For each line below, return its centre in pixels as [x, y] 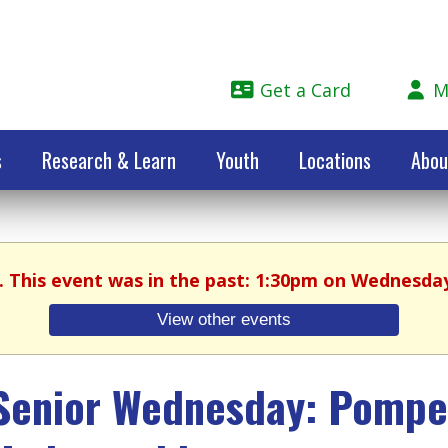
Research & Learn [109, 160]
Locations [335, 160]
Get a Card [303, 90]
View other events [224, 319]
